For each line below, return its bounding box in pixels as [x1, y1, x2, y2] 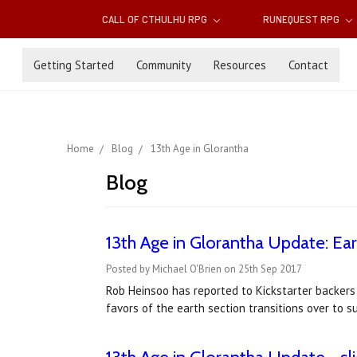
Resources [214, 57, 266, 73]
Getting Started [33, 57, 114, 73]
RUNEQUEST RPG [262, 12, 342, 26]
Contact [288, 57, 328, 73]
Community [136, 57, 191, 73]
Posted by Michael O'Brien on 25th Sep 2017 [105, 262, 302, 277]
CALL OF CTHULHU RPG [102, 12, 210, 26]
